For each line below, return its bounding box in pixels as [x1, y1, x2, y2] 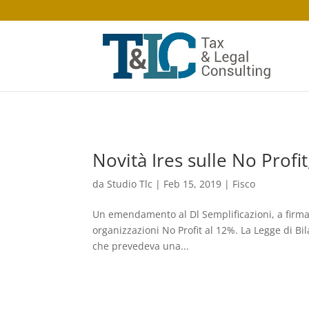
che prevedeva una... [92, 239, 190, 252]
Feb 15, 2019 [163, 177, 222, 190]
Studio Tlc [107, 177, 153, 190]
